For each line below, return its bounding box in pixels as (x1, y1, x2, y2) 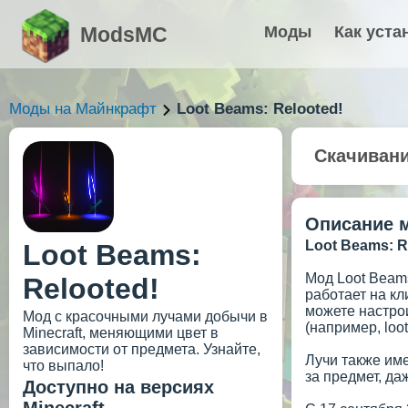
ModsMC (80, 23, 168, 46)
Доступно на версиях (23, 377, 214, 397)
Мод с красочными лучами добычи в (23, 309, 268, 324)
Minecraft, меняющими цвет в (23, 325, 219, 341)
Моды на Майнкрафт (9, 100, 157, 117)
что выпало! (23, 358, 104, 373)
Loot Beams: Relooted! (177, 100, 343, 117)
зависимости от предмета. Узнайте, (23, 342, 260, 357)
